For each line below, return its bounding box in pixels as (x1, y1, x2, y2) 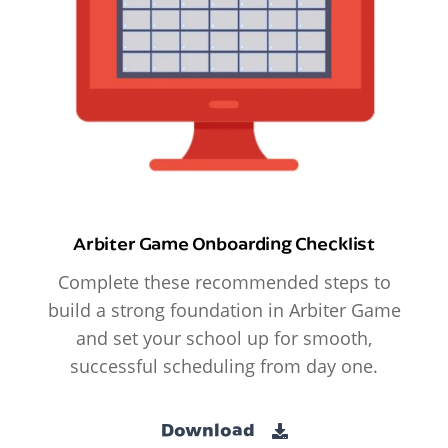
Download (160, 418, 258, 442)
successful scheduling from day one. (70, 353, 378, 378)
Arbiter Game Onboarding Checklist (73, 230, 375, 255)
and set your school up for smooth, (76, 325, 372, 350)
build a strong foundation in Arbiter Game (47, 297, 401, 322)
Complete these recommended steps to (57, 269, 391, 294)
